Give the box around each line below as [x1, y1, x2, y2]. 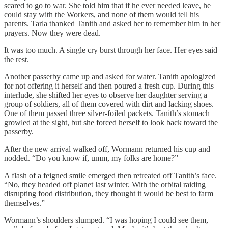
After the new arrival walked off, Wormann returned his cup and [4, 145, 210, 154]
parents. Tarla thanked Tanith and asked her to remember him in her [4, 19, 220, 28]
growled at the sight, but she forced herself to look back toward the [4, 118, 218, 127]
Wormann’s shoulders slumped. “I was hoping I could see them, [4, 216, 208, 225]
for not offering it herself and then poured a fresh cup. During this [4, 81, 214, 91]
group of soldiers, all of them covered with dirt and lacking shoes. [4, 100, 214, 109]
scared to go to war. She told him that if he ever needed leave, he [4, 1, 211, 10]
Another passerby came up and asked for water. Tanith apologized [4, 72, 216, 81]
